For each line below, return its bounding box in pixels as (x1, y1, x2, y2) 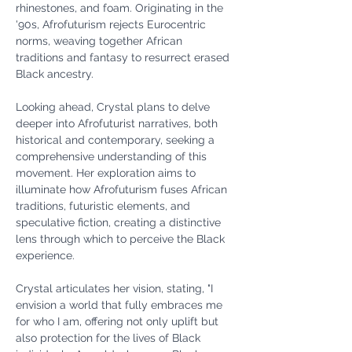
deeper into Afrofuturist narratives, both (16, 117, 221, 130)
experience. (16, 249, 75, 262)
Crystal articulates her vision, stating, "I (16, 282, 216, 295)
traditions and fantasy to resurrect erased (16, 51, 233, 64)
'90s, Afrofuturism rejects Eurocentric (16, 18, 209, 31)
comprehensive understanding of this (16, 150, 210, 163)
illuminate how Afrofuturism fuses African (16, 183, 230, 196)
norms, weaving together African (16, 35, 185, 47)
